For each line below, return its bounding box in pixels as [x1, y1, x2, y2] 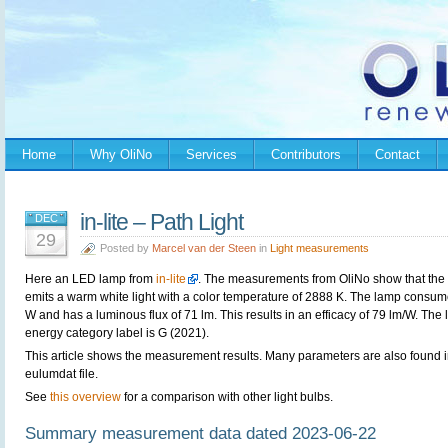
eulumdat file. [25, 367, 98, 381]
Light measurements [270, 242, 369, 254]
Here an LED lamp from [25, 272, 156, 286]
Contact [375, 147, 420, 162]
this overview [50, 390, 121, 404]
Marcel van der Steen [152, 242, 256, 254]
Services [186, 147, 237, 162]
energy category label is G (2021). [25, 326, 209, 340]
